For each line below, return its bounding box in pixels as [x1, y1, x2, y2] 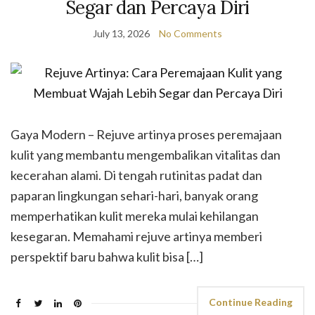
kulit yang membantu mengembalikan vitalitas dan [11, 147, 281, 162]
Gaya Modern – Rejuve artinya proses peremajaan [11, 127, 282, 142]
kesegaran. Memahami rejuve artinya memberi [11, 229, 262, 244]
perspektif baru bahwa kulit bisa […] [11, 249, 203, 264]
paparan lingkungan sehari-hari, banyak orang [11, 188, 258, 203]
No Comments [159, 27, 222, 39]
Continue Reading [209, 296, 292, 308]
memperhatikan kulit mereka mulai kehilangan [11, 208, 259, 224]
